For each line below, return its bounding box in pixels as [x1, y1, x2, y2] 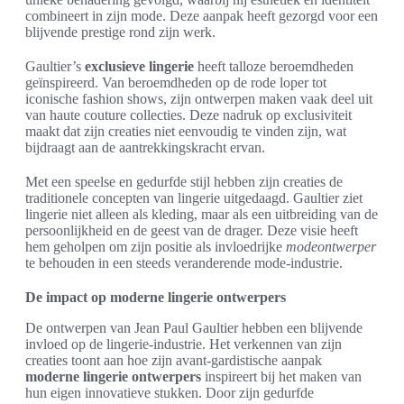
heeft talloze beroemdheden [194, 59, 353, 74]
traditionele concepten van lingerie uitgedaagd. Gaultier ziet [25, 190, 363, 206]
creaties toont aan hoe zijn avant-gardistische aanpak [25, 353, 322, 368]
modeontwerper [286, 239, 376, 254]
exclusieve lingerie [85, 59, 194, 74]
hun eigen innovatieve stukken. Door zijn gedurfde [25, 385, 314, 400]
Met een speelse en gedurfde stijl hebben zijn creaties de [25, 174, 343, 189]
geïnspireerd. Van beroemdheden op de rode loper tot [25, 75, 326, 90]
